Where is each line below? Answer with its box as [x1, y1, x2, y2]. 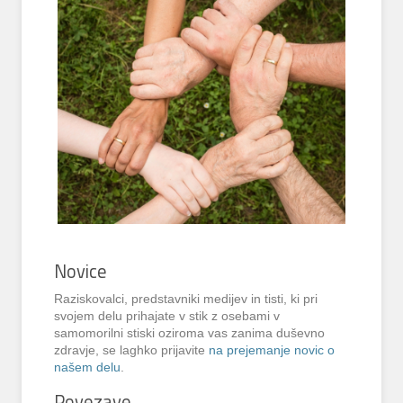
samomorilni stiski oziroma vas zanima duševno [54, 327, 326, 341]
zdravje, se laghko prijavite [54, 344, 210, 358]
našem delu [54, 361, 121, 375]
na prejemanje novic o [209, 344, 336, 358]
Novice [54, 256, 108, 285]
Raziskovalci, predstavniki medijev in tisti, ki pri [54, 292, 318, 307]
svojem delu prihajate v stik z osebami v [54, 309, 281, 324]
